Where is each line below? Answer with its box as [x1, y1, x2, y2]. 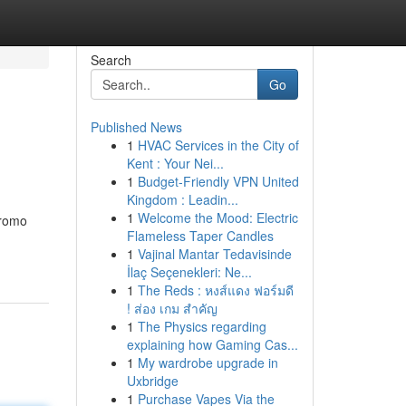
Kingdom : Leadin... [126, 190, 238, 208]
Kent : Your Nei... [126, 154, 224, 172]
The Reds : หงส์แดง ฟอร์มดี [137, 281, 294, 299]
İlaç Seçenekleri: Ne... [126, 263, 252, 281]
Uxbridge [126, 372, 179, 390]
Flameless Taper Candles [126, 227, 274, 245]
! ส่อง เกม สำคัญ [126, 299, 217, 317]
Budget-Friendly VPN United [137, 172, 299, 190]
